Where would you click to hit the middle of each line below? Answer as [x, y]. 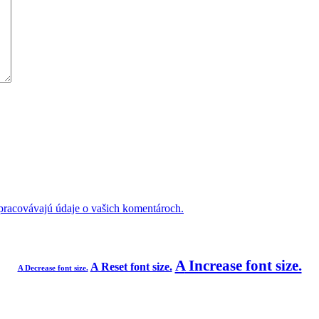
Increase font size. [243, 266]
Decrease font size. [55, 268]
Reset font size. [135, 267]
